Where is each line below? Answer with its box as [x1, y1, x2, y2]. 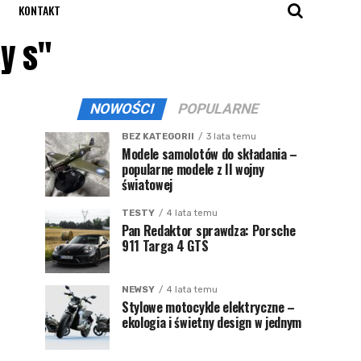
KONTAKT [19, 2, 60, 19]
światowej [122, 175, 173, 194]
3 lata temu [206, 131, 256, 142]
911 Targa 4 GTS [122, 236, 209, 255]
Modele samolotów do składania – [122, 144, 298, 164]
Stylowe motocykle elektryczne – [122, 297, 296, 317]
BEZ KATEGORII [122, 131, 194, 142]
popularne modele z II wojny [122, 160, 264, 179]
